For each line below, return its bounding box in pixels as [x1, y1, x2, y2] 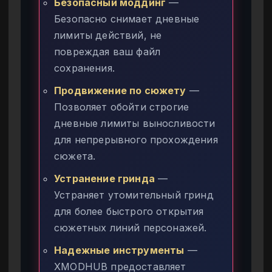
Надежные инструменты [54, 243, 185, 256]
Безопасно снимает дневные [54, 12, 200, 25]
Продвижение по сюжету [54, 84, 186, 97]
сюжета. [54, 149, 96, 162]
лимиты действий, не [54, 29, 162, 41]
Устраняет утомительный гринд [54, 188, 214, 201]
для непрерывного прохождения [54, 133, 218, 146]
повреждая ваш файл [54, 45, 161, 58]
